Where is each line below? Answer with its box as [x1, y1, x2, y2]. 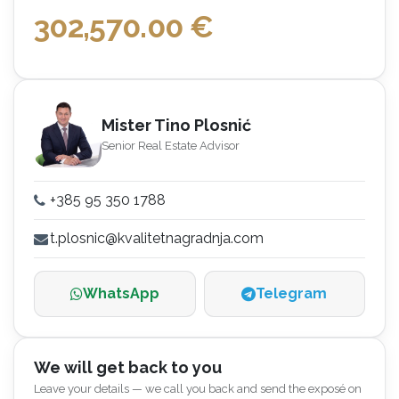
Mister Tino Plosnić [102, 116, 251, 135]
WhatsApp [82, 285, 159, 303]
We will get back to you [34, 358, 222, 378]
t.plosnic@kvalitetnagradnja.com [50, 230, 264, 248]
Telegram [256, 285, 328, 303]
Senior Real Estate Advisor [102, 139, 240, 153]
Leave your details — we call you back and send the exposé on [34, 382, 362, 396]
